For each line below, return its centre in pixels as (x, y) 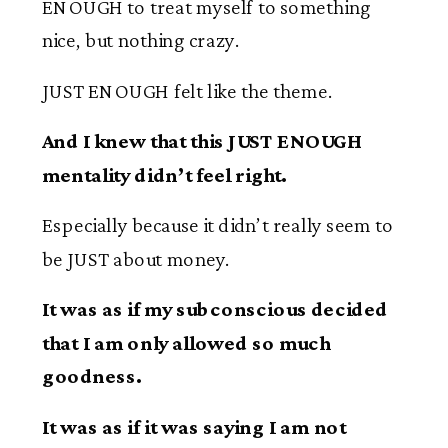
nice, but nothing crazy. (141, 40)
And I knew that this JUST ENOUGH (202, 141)
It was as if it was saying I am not (194, 427)
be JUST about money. (136, 259)
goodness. (92, 376)
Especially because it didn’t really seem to (218, 225)
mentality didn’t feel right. (165, 175)
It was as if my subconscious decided (215, 309)
